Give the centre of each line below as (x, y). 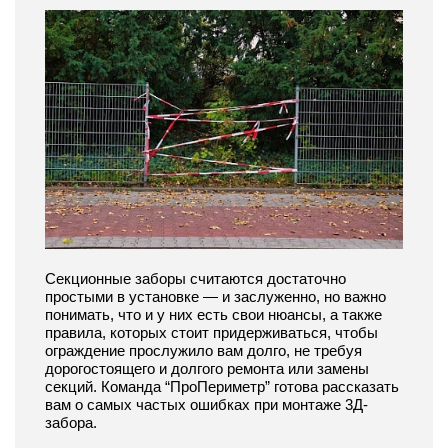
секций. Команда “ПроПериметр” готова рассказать (222, 386)
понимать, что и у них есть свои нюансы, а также (213, 314)
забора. (71, 422)
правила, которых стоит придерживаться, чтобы (211, 332)
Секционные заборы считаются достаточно (195, 278)
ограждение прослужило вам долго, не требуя (203, 350)
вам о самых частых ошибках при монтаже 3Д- (206, 404)
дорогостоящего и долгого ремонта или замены (207, 368)
